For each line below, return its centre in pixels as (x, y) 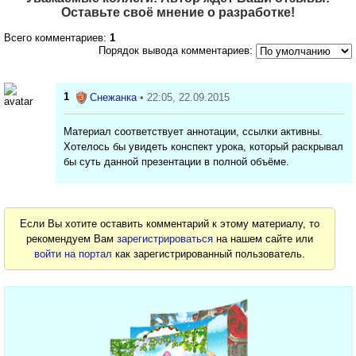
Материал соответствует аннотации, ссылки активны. (193, 131)
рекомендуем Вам (72, 238)
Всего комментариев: (57, 38)
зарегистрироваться (165, 238)
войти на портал (74, 253)
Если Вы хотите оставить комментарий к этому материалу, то (170, 223)
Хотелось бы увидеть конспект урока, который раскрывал (203, 146)
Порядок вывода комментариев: (176, 51)
